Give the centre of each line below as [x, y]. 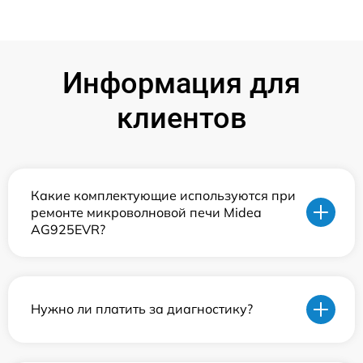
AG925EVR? [68, 229]
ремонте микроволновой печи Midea [146, 212]
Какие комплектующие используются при [163, 195]
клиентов [181, 118]
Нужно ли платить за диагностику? [142, 309]
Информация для [181, 83]
